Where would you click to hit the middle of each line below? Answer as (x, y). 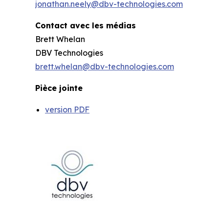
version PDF (67, 109)
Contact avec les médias (86, 25)
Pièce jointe (59, 88)
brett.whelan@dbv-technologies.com (105, 66)
